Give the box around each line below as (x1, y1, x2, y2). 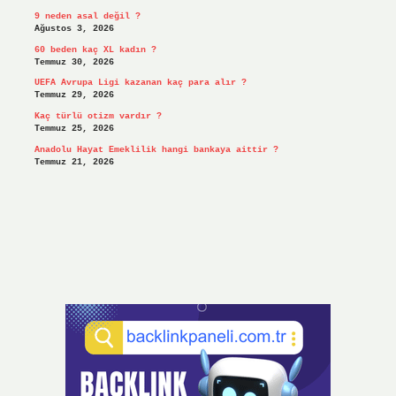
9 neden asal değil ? (34, 11, 141, 22)
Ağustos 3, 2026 (34, 24, 114, 34)
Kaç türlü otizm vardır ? (34, 111, 162, 122)
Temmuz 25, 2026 (34, 124, 114, 134)
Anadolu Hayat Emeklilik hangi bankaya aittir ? (34, 144, 278, 155)
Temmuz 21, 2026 (34, 156, 114, 167)
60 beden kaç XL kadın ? (34, 44, 156, 55)
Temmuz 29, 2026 (34, 90, 114, 101)
